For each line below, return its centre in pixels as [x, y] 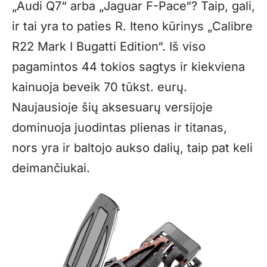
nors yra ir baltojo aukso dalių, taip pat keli [132, 148]
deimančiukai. [51, 168]
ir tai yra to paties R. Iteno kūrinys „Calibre [132, 27]
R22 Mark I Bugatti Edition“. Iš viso [109, 47]
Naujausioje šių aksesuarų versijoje [112, 108]
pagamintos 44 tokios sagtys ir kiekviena [128, 67]
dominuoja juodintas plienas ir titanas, [119, 128]
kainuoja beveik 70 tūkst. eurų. [100, 87]
